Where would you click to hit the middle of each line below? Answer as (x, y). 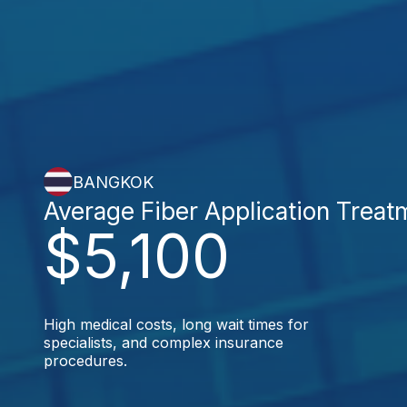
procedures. (85, 361)
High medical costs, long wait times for (176, 324)
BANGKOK (113, 182)
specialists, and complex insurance (164, 342)
